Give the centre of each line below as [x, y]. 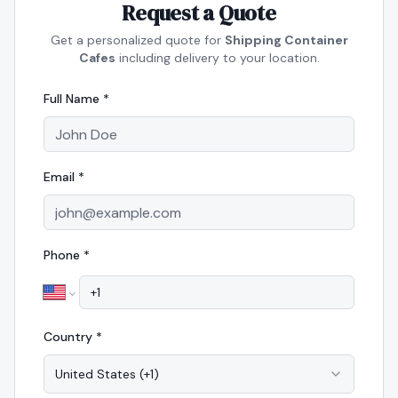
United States [96, 374]
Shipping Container [286, 40]
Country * [73, 337]
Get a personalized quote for [137, 40]
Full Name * [76, 99]
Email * [64, 177]
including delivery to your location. [217, 58]
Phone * [67, 255]
